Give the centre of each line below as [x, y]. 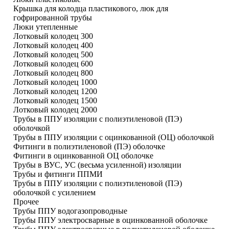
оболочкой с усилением [54, 193]
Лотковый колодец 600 [53, 64]
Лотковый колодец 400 [53, 45]
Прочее [26, 202]
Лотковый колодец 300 [53, 36]
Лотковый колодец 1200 [55, 91]
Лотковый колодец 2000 [55, 110]
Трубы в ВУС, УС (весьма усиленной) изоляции [97, 165]
